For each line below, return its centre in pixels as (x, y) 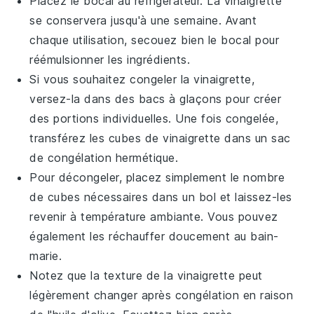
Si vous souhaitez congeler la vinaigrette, (142, 79)
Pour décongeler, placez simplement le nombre (157, 177)
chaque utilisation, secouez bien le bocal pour (155, 40)
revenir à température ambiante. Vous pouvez (154, 217)
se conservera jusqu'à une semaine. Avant (143, 20)
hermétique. (145, 158)
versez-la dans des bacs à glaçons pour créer (156, 99)
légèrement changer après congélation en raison (162, 295)
